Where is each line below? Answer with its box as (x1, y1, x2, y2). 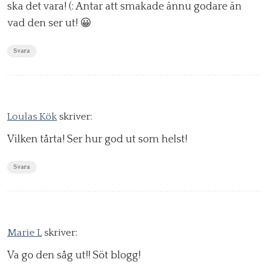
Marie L (7, 227, 42, 239)
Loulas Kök (7, 111, 57, 123)
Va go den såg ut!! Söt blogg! (7, 249, 141, 262)
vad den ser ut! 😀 (7, 17, 92, 30)
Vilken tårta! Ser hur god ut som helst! (7, 133, 187, 146)
